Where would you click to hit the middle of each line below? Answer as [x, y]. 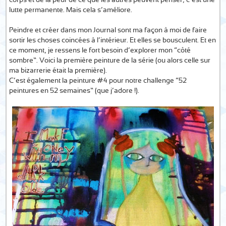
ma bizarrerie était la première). [58, 71]
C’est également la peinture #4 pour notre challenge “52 [98, 81]
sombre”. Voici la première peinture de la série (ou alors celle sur [110, 61]
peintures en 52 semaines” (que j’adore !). [74, 91]
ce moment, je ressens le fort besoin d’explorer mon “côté [100, 50]
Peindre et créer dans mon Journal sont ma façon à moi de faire [108, 30]
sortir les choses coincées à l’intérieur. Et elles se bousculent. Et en [113, 40]
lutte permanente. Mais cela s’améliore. [71, 10]
